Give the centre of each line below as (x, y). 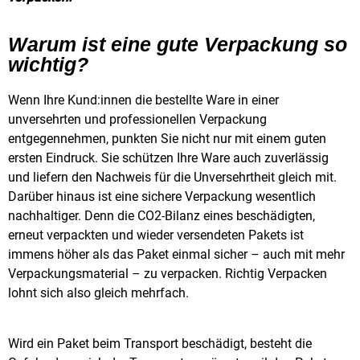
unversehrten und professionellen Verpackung (137, 120)
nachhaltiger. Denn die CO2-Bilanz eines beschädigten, (162, 216)
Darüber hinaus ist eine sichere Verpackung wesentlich (162, 197)
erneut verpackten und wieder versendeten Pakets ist (156, 235)
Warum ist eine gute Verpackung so (178, 45)
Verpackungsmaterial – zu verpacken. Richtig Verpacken (168, 274)
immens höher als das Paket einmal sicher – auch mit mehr (176, 255)
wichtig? (48, 65)
